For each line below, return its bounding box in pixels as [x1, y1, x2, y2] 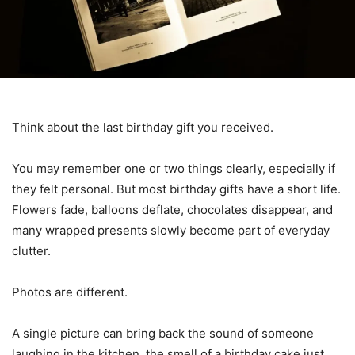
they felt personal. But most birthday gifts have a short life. [12, 181, 341, 197]
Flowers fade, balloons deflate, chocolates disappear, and [12, 201, 333, 217]
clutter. [12, 242, 51, 258]
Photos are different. [12, 284, 128, 300]
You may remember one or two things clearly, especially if [12, 160, 335, 176]
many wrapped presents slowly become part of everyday [12, 222, 330, 238]
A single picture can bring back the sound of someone [12, 325, 314, 341]
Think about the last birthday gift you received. [12, 119, 273, 135]
